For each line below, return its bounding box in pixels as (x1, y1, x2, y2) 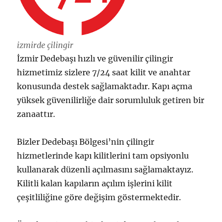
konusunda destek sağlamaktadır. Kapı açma (17, 81, 193, 92)
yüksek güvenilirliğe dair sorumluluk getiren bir (17, 95, 205, 106)
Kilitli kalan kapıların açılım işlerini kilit (17, 178, 173, 189)
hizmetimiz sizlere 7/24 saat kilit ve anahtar (17, 67, 191, 78)
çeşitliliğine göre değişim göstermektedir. (17, 192, 181, 203)
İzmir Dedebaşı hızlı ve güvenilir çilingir (17, 54, 173, 64)
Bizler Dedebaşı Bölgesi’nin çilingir (17, 137, 155, 147)
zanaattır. (17, 109, 55, 119)
